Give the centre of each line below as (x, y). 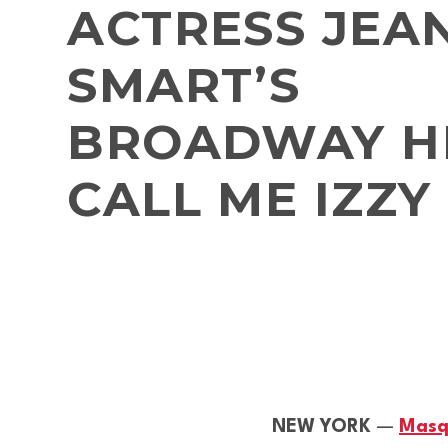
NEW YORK (324, 427)
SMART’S (184, 85)
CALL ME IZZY (249, 199)
